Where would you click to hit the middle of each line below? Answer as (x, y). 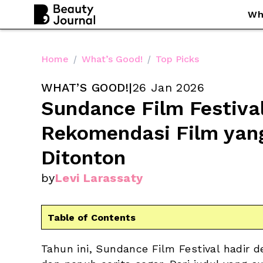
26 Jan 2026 (168, 87)
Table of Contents (92, 217)
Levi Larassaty (99, 178)
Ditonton (83, 157)
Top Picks (177, 59)
